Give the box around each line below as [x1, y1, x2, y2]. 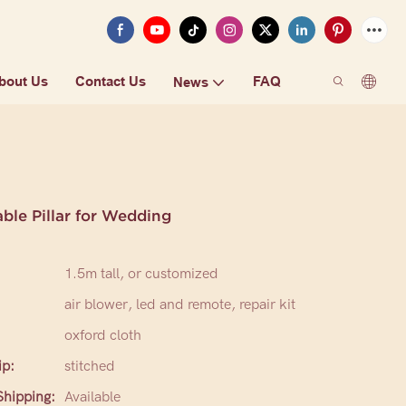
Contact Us [74, 73, 146, 90]
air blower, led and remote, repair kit [64, 296, 295, 314]
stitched [64, 358, 115, 375]
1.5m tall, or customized [64, 266, 218, 283]
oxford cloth [64, 327, 141, 344]
